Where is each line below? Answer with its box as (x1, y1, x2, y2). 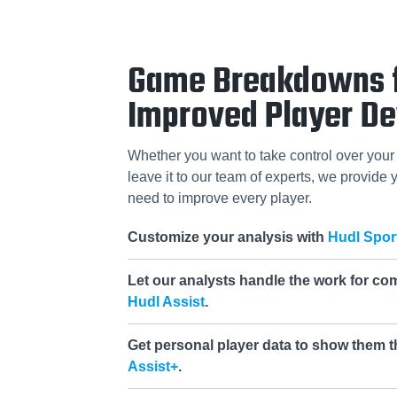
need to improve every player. (128, 191, 312, 206)
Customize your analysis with (128, 230, 328, 245)
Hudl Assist (128, 294, 205, 310)
